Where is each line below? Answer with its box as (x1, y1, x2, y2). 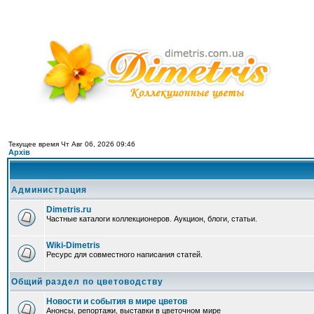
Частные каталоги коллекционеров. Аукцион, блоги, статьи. (46, 214, 257, 223)
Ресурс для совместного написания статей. (46, 250, 203, 259)
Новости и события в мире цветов (46, 296, 187, 306)
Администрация (11, 185, 87, 195)
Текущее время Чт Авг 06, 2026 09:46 (8, 140, 135, 148)
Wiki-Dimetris (46, 240, 100, 250)
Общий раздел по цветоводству (11, 277, 163, 287)
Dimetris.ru (46, 205, 91, 214)
